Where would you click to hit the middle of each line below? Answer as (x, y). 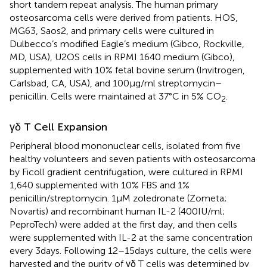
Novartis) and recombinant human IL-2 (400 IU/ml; (117, 211)
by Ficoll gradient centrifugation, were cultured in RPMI (126, 172)
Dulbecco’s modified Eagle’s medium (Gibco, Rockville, (127, 44)
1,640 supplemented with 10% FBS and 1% (100, 185)
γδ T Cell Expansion (58, 127)
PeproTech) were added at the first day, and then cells (123, 224)
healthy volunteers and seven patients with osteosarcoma (133, 159)
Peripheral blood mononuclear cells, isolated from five (125, 145)
